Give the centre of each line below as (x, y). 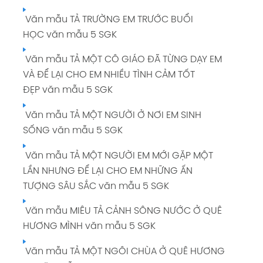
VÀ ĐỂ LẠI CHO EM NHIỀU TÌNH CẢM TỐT (109, 75)
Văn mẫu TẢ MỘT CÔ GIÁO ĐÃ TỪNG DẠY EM (122, 60)
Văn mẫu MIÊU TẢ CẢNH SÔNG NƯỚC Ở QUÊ (122, 211)
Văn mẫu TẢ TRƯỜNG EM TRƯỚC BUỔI (108, 19)
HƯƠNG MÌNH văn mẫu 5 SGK (89, 227)
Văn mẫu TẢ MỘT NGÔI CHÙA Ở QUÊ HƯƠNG (124, 251)
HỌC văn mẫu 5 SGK (70, 35)
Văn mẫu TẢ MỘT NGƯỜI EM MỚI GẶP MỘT (118, 156)
